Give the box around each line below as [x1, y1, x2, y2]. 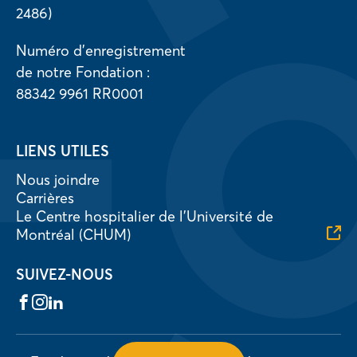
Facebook [15, 292, 71, 308]
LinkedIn [47, 292, 100, 308]
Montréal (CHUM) [16, 225, 131, 244]
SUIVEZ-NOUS [16, 265, 113, 284]
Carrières [16, 188, 74, 207]
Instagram [31, 292, 88, 308]
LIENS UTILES [16, 141, 109, 160]
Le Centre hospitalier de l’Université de [16, 206, 273, 226]
